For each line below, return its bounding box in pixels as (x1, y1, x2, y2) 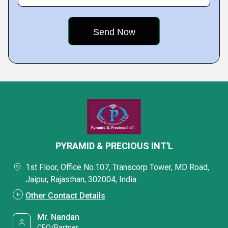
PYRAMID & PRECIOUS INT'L (55, 140, 173, 151)
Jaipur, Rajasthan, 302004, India (25, 175, 136, 184)
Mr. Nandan (37, 212, 80, 222)
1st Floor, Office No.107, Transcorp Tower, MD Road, (25, 162, 209, 172)
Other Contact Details (25, 191, 105, 201)
